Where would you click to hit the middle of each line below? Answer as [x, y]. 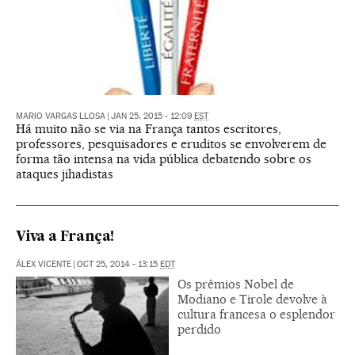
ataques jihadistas [65, 174]
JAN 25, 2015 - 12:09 [153, 116]
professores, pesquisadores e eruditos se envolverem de [171, 144]
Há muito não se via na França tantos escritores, [149, 129]
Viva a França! [65, 238]
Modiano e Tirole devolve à [252, 300]
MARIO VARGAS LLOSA [61, 116]
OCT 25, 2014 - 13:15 [118, 265]
